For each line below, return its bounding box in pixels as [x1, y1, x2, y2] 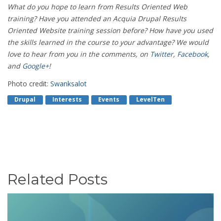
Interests [52, 95, 82, 104]
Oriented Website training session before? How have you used [7, 26, 213, 36]
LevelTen [136, 95, 165, 104]
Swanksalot [50, 79, 87, 89]
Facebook [177, 49, 208, 59]
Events [98, 95, 120, 104]
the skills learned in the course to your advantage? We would [7, 37, 209, 47]
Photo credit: [7, 79, 50, 89]
